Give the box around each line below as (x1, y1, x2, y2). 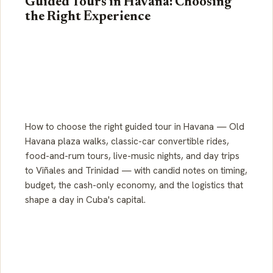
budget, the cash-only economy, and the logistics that (25, 179, 243, 191)
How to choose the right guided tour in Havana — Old (25, 120, 244, 133)
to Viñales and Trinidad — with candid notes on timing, (25, 164, 247, 177)
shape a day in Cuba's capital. (25, 193, 146, 206)
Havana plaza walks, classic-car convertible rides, (25, 135, 229, 147)
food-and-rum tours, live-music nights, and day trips (25, 149, 239, 162)
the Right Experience (25, 10, 151, 24)
